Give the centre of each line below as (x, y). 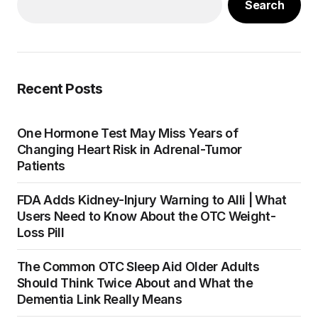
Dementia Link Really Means (100, 299)
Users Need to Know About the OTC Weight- (147, 216)
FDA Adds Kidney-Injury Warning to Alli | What (152, 200)
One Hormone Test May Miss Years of (127, 133)
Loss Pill (41, 232)
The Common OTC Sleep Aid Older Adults (138, 267)
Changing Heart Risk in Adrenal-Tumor (130, 149)
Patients (41, 166)
